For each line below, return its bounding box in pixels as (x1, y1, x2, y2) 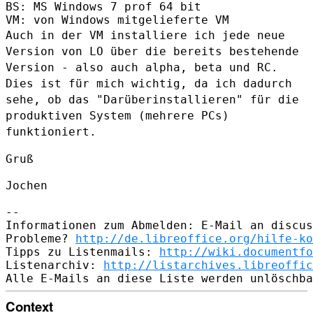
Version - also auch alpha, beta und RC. (6, 60, 278, 74)
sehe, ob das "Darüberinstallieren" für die (6, 92, 299, 106)
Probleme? (6, 231, 75, 245)
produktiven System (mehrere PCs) (6, 108, 229, 122)
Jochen (6, 178, 48, 192)
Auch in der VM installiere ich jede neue (6, 28, 285, 42)
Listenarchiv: (6, 258, 103, 272)
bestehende (229, 44, 299, 58)
